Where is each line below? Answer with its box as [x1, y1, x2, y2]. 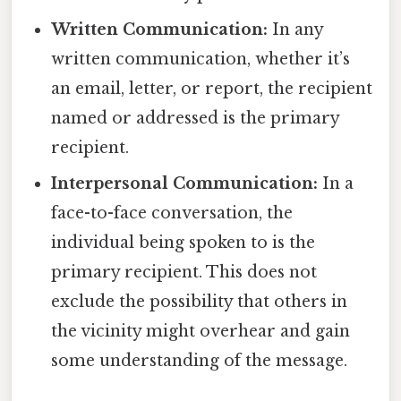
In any [268, 20, 324, 40]
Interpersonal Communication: [51, 174, 319, 194]
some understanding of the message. [51, 351, 348, 371]
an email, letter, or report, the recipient [51, 79, 373, 99]
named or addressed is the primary [51, 108, 340, 129]
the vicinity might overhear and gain [51, 321, 351, 342]
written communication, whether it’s [51, 49, 351, 70]
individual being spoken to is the [51, 233, 316, 253]
